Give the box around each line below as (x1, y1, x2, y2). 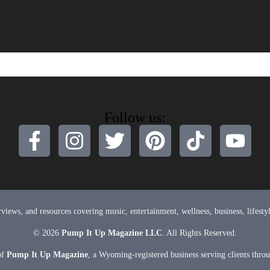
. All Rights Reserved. (162, 228, 237, 238)
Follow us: (104, 109, 166, 125)
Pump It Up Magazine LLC (61, 228, 162, 238)
